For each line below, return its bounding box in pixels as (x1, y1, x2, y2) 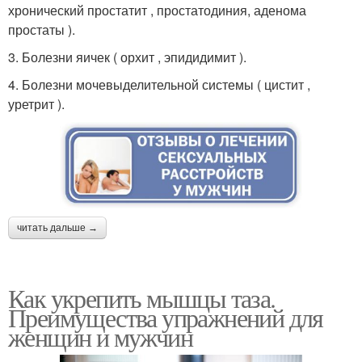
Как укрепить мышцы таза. (8, 280, 276, 315)
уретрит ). (8, 95, 65, 114)
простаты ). (8, 20, 75, 40)
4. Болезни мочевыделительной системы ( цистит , (8, 75, 310, 95)
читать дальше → (17, 221, 98, 234)
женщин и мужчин (8, 318, 192, 354)
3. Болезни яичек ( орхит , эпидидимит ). (8, 48, 246, 67)
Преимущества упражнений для (8, 299, 323, 335)
